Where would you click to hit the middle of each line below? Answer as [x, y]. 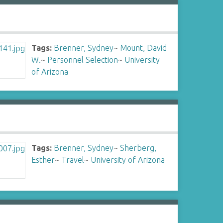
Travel [73, 160]
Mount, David [144, 48]
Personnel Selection [83, 60]
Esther [43, 160]
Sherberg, [138, 148]
